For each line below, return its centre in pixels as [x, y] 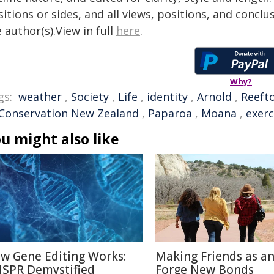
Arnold [214, 97]
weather [40, 97]
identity [167, 97]
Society [90, 97]
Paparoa [170, 113]
